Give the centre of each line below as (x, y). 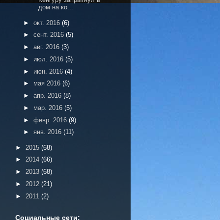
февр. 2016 (51, 120)
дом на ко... (56, 7)
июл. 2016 (49, 59)
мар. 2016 (49, 108)
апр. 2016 (48, 96)
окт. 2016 (47, 23)
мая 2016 (48, 83)
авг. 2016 (47, 47)
